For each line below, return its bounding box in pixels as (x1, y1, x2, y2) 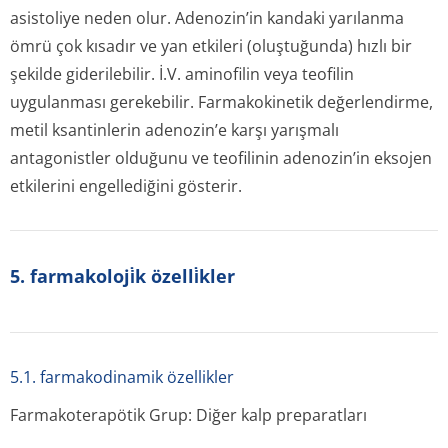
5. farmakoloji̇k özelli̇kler (10, 264, 235, 288)
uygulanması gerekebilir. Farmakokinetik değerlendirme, (10, 91, 433, 113)
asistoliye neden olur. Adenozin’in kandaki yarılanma (10, 7, 404, 29)
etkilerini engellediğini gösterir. (10, 175, 242, 197)
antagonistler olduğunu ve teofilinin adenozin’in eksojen (10, 147, 432, 169)
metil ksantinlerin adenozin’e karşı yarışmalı (10, 119, 339, 141)
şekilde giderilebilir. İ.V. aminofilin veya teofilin (10, 63, 354, 85)
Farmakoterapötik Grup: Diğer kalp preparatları (10, 404, 367, 426)
